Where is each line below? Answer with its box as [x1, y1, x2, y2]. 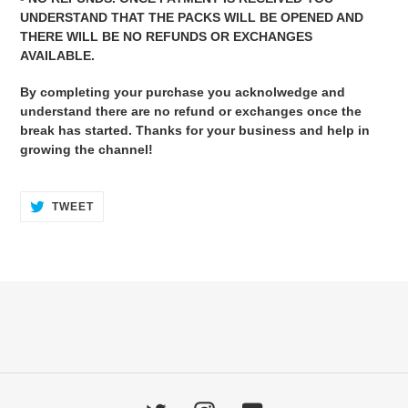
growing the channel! [20, 142, 153, 158]
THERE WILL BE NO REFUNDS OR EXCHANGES [20, 28, 312, 44]
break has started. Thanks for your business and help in [20, 123, 370, 138]
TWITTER [92, 219, 147, 233]
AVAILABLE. [20, 47, 95, 63]
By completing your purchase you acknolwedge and [20, 85, 345, 100]
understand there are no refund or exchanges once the [20, 104, 362, 119]
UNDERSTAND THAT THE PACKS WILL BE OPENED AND [20, 9, 363, 25]
